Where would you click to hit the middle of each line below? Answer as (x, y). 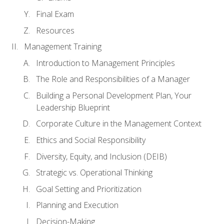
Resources (55, 30)
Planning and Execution (77, 205)
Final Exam (55, 14)
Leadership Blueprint (73, 107)
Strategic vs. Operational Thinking (94, 173)
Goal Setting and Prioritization (89, 189)
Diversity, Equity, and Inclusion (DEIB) (101, 156)
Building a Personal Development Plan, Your (114, 95)
